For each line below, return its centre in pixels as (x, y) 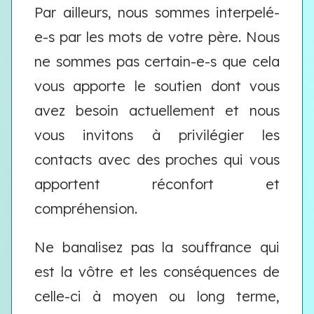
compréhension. (86, 209)
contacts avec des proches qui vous (157, 159)
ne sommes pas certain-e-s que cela (157, 61)
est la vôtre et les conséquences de (157, 272)
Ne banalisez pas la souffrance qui (157, 247)
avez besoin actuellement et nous (157, 110)
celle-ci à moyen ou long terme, (157, 296)
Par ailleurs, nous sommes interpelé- (157, 12)
